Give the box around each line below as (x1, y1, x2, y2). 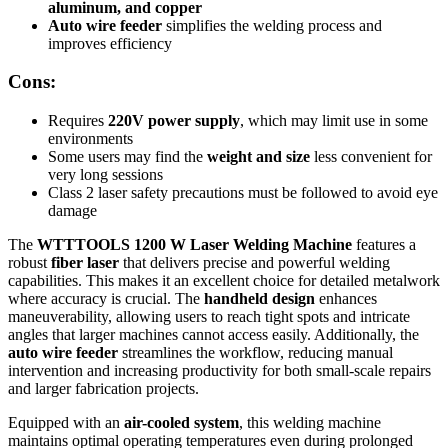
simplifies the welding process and (162, 16, 382, 34)
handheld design (204, 290, 315, 308)
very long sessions (48, 166, 163, 184)
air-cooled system (124, 414, 239, 432)
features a (352, 236, 416, 254)
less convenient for (310, 148, 432, 166)
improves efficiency (48, 34, 172, 52)
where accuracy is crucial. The (8, 290, 204, 308)
